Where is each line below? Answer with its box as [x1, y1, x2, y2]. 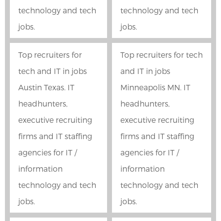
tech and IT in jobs [18, 66, 87, 76]
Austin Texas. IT [18, 82, 74, 92]
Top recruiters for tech [120, 50, 203, 60]
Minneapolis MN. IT [120, 82, 190, 92]
